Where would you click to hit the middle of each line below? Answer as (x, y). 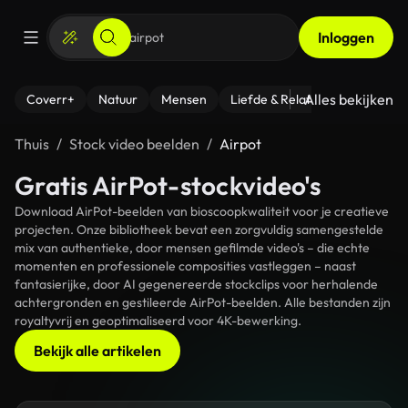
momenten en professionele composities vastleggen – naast (185, 266)
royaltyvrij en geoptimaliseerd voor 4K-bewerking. (158, 321)
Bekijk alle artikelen (97, 351)
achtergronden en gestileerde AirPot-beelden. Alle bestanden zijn (203, 302)
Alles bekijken (349, 99)
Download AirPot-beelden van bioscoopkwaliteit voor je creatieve (202, 211)
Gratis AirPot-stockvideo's (168, 185)
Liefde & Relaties (278, 99)
